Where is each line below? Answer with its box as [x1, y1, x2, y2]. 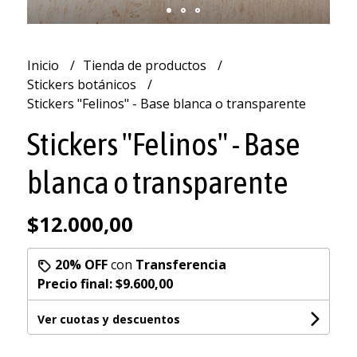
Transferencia [135, 255, 226, 273]
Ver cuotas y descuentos [37, 311, 180, 327]
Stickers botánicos [26, 75, 139, 93]
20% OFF [54, 255, 108, 273]
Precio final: [37, 274, 116, 292]
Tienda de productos [82, 56, 210, 74]
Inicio [26, 56, 62, 74]
